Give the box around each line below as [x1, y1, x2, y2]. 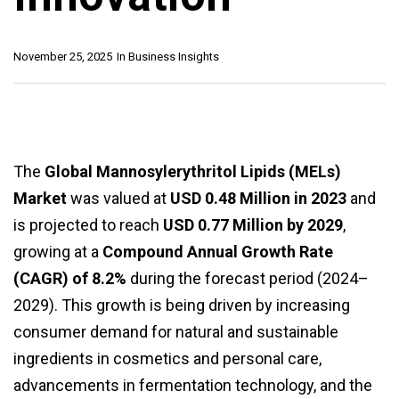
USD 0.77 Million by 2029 [163, 216, 343, 235]
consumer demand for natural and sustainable [13, 322, 338, 342]
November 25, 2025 [13, 50, 112, 64]
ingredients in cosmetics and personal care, [13, 349, 322, 369]
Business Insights [128, 50, 219, 64]
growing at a [13, 242, 102, 262]
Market [13, 189, 67, 208]
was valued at [67, 189, 170, 208]
